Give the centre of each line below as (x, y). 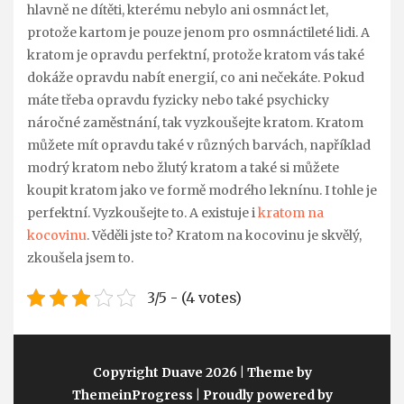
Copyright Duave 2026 (166, 372)
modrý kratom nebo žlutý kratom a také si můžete (183, 167)
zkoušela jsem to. (80, 257)
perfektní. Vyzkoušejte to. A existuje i (142, 212)
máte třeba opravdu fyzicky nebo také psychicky (178, 100)
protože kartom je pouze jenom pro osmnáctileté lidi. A (198, 32)
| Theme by (275, 372)
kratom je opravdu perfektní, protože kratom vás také (196, 55)
